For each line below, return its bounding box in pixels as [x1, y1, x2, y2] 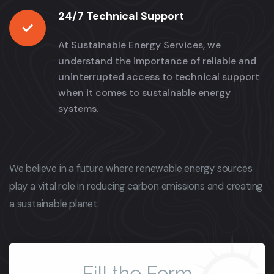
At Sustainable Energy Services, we [58, 39, 221, 52]
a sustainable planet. [9, 198, 99, 211]
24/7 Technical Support [58, 9, 184, 24]
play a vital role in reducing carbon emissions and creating [9, 180, 263, 193]
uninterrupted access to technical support [58, 70, 259, 84]
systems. [58, 102, 98, 116]
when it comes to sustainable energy [58, 86, 231, 100]
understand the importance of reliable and [58, 54, 256, 68]
